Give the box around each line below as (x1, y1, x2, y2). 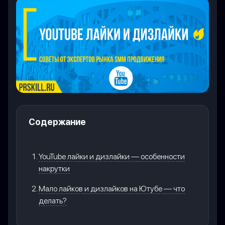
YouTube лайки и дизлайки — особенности (39, 152, 185, 162)
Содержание (29, 117, 86, 128)
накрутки (39, 164, 70, 174)
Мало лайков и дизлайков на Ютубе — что (39, 184, 185, 194)
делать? (39, 196, 67, 206)
